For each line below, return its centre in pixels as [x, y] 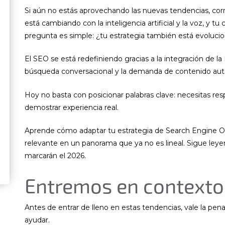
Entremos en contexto [124, 185]
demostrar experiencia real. [72, 107]
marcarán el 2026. [55, 156]
